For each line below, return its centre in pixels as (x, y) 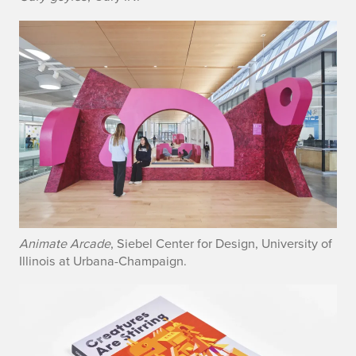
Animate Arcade (65, 243)
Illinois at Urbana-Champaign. (103, 260)
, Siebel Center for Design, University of (221, 243)
